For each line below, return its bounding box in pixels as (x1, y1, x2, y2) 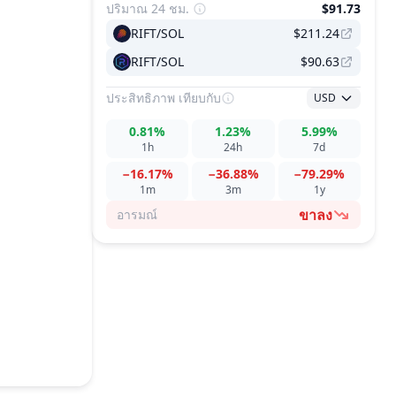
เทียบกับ (179, 89, 221, 106)
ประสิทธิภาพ (106, 89, 175, 106)
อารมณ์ (117, 206, 157, 223)
